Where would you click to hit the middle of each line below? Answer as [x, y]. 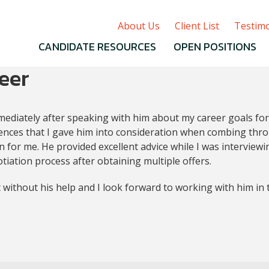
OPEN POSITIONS [215, 47]
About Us [139, 26]
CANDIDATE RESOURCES [97, 47]
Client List [197, 26]
